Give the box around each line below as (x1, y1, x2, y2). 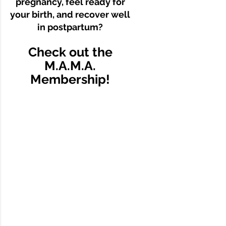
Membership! (30, 72, 110, 87)
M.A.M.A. (44, 58, 96, 73)
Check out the (28, 44, 112, 60)
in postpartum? (37, 22, 103, 32)
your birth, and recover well (10, 9, 130, 20)
